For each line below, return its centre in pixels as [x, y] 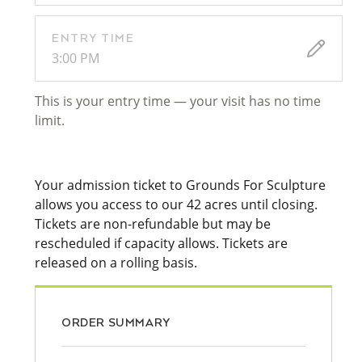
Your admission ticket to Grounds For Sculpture [180, 185]
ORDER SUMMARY [116, 323]
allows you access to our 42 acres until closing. [176, 204]
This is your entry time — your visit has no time [178, 101]
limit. [50, 120]
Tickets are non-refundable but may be [153, 224]
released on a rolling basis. [116, 263]
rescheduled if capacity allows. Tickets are [161, 243]
